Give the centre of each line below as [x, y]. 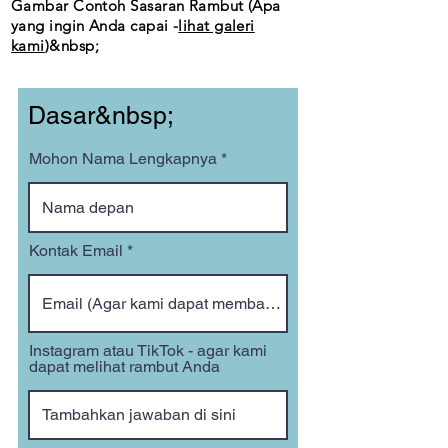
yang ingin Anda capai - [95, 25]
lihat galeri [216, 25]
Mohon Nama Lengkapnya [123, 158]
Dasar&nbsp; [101, 115]
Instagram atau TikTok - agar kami [148, 350]
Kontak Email [76, 250]
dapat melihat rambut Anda [124, 366]
